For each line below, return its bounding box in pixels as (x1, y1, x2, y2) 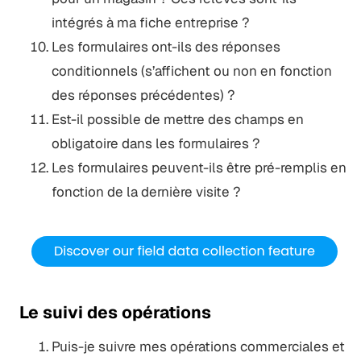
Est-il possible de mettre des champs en (51, 110, 304, 128)
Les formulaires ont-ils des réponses (51, 37, 280, 56)
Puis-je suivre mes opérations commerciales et (51, 337, 345, 355)
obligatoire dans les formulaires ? (51, 134, 260, 152)
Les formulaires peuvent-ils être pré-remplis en (51, 158, 346, 176)
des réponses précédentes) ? (51, 85, 235, 104)
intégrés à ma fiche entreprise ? (51, 13, 250, 31)
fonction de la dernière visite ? (51, 182, 241, 201)
